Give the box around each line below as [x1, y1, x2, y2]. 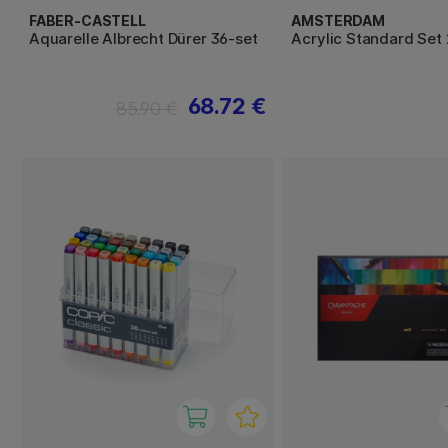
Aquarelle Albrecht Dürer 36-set [29, 29, 258, 49]
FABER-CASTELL [29, 12, 146, 30]
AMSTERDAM [291, 12, 385, 30]
